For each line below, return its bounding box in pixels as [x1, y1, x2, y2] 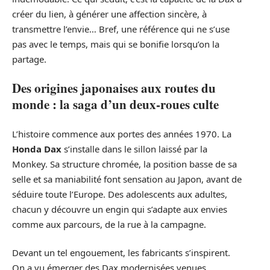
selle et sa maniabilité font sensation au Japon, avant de [12, 172, 242, 185]
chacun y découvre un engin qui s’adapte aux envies [12, 202, 227, 215]
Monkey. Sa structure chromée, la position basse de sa [12, 157, 237, 170]
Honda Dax [12, 142, 61, 155]
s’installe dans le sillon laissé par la [61, 142, 207, 155]
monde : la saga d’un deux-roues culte [12, 95, 219, 114]
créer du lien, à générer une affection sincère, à [12, 7, 207, 20]
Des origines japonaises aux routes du [12, 79, 216, 98]
